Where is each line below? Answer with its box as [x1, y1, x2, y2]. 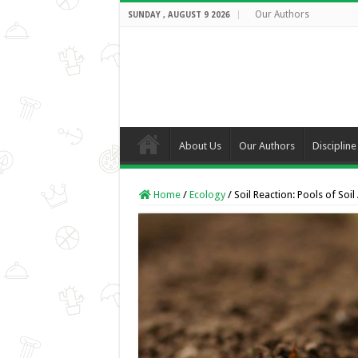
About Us [178, 139, 221, 152]
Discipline [312, 139, 356, 152]
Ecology [189, 188, 225, 201]
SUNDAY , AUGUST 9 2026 [127, 10, 230, 19]
